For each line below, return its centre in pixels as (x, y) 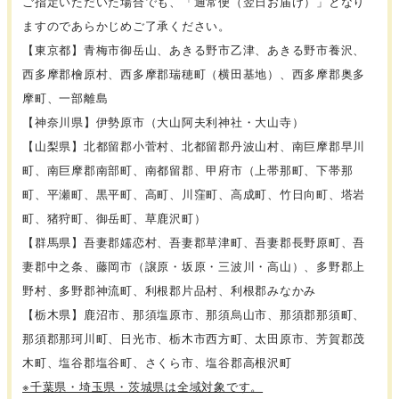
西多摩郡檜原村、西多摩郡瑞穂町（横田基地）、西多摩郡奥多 (194, 73)
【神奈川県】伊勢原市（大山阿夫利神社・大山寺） (163, 121)
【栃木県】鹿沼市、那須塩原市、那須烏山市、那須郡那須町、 (194, 313)
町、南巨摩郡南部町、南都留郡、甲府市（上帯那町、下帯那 (188, 169)
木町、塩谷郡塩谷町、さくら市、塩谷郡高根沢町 (157, 362)
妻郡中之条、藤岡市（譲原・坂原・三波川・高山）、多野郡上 (194, 265)
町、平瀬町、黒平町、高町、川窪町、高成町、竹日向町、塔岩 (194, 193)
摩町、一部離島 (65, 97)
